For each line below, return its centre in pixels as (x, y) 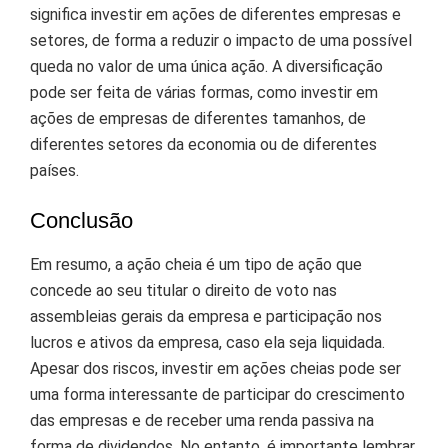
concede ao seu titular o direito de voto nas (183, 290)
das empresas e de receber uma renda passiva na (202, 420)
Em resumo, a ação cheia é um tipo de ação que (196, 264)
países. (54, 171)
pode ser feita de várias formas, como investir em (204, 93)
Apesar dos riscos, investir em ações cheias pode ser (215, 368)
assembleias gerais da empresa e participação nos (206, 316)
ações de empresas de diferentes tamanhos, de (198, 119)
